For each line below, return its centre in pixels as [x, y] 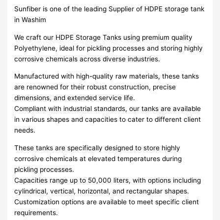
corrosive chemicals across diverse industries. [87, 59]
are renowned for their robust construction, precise [95, 87]
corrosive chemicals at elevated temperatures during [98, 158]
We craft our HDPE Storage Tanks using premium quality [104, 37]
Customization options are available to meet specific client [107, 202]
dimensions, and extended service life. [75, 98]
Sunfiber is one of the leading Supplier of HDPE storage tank [110, 9]
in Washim [30, 19]
